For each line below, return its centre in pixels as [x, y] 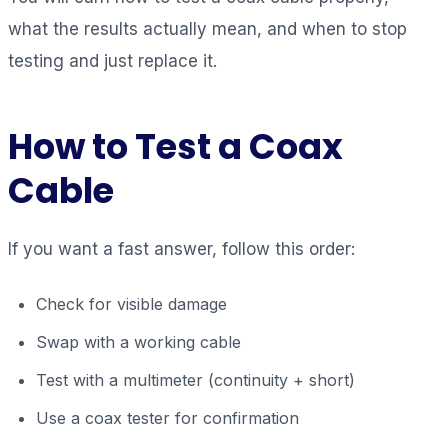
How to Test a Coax [175, 146]
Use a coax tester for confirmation [167, 417]
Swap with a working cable [138, 341]
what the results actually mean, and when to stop [207, 28]
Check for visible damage [131, 303]
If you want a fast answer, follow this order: [181, 248]
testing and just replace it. [112, 60]
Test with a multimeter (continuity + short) [195, 379]
